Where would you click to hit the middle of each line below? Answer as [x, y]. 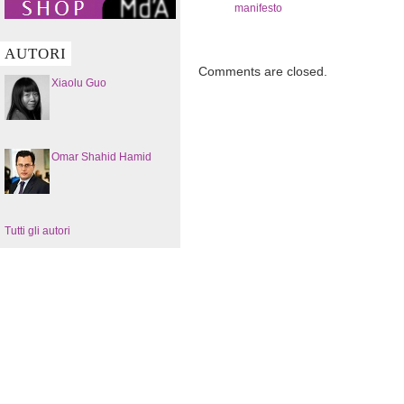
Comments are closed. [263, 71]
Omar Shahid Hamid [101, 156]
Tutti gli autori [37, 230]
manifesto [258, 8]
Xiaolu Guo [79, 83]
